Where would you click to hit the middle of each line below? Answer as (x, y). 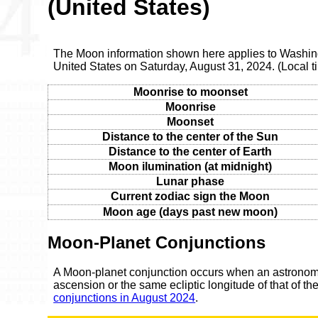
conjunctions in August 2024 (125, 298)
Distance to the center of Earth (191, 151)
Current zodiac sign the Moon (191, 196)
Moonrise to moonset (190, 92)
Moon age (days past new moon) (191, 212)
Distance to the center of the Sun (191, 136)
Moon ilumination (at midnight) (191, 166)
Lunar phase (191, 181)
